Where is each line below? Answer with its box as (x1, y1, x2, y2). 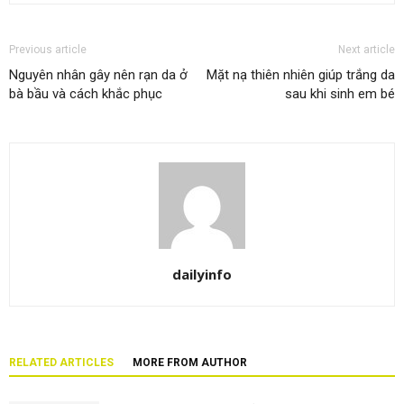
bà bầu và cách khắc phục (9, 85, 162, 102)
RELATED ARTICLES (9, 355, 114, 369)
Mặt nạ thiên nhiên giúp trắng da (207, 66, 395, 83)
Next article (338, 42, 395, 56)
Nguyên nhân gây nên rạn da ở (9, 66, 188, 83)
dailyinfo (172, 264, 232, 283)
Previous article (9, 42, 87, 56)
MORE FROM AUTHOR (133, 355, 247, 369)
